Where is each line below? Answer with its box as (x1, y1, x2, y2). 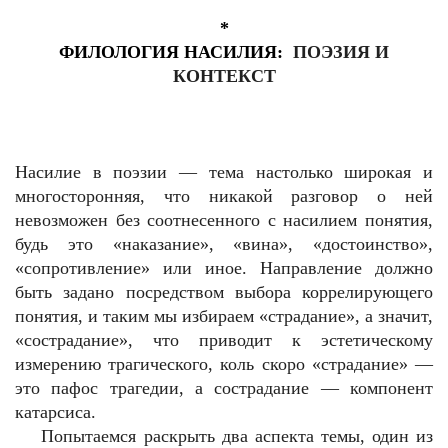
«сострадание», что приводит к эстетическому (15, 330, 433, 350)
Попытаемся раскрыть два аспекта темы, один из (41, 426, 433, 446)
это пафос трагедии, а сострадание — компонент (15, 378, 433, 398)
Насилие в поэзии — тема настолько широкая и (15, 162, 433, 182)
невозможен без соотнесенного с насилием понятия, (15, 210, 433, 230)
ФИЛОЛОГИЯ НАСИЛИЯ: (59, 42, 283, 62)
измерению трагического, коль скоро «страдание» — (15, 354, 433, 374)
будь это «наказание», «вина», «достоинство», (15, 234, 433, 254)
